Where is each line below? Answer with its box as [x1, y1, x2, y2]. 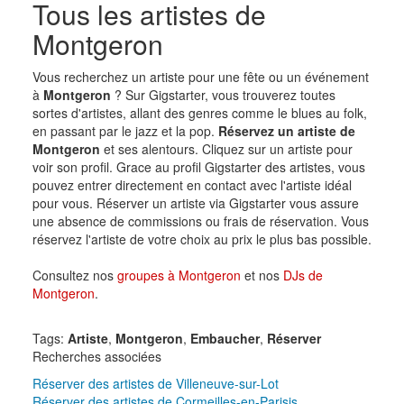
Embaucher [189, 328, 260, 347]
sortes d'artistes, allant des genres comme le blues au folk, [32, 103, 367, 122]
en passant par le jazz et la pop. [32, 121, 218, 140]
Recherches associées [32, 346, 161, 365]
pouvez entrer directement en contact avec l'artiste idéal [32, 175, 352, 194]
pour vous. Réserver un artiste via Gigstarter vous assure [32, 193, 359, 212]
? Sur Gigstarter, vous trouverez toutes [110, 85, 335, 104]
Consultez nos [32, 265, 117, 284]
